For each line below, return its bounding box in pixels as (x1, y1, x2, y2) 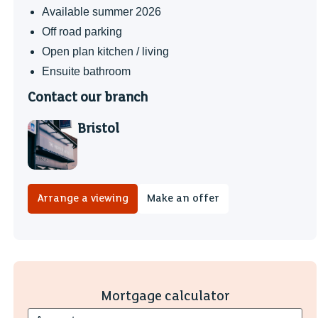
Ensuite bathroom (42, 65, 131, 77)
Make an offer (147, 192, 220, 204)
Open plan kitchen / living (42, 45, 170, 57)
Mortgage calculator (100, 288, 230, 304)
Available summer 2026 (42, 6, 162, 18)
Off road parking (42, 26, 123, 38)
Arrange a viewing (37, 192, 129, 204)
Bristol (77, 121, 120, 136)
